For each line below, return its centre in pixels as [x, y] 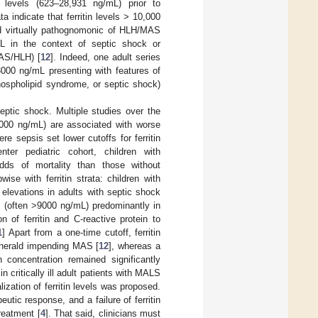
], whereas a [135, 246]
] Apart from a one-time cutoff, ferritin [82, 233]
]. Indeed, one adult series [105, 57]
